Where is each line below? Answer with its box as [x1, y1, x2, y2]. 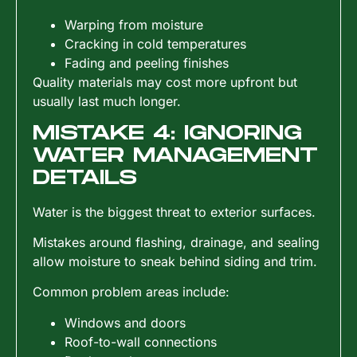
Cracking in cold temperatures [65, 36, 246, 53]
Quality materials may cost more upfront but [33, 74, 297, 91]
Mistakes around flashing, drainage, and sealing [33, 234, 320, 251]
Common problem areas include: [33, 284, 229, 300]
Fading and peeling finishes [65, 55, 229, 72]
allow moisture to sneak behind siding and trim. [33, 253, 317, 270]
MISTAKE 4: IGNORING [33, 121, 302, 145]
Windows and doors [65, 314, 186, 331]
